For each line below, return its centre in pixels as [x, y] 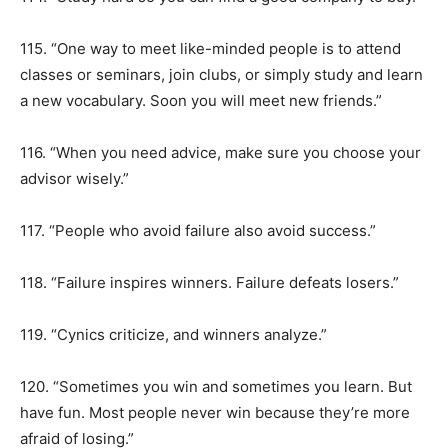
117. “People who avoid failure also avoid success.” [198, 230]
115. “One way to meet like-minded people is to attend [210, 48]
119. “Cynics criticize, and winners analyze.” [173, 334]
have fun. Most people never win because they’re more [215, 412]
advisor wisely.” [74, 178]
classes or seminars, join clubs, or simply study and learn [221, 74]
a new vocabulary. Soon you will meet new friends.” [201, 100]
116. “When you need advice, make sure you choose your [220, 152]
